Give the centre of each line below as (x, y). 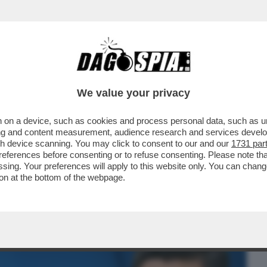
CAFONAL (91, 76)
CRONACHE (153, 76)
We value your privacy (133, 93)
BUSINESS (31, 76)
